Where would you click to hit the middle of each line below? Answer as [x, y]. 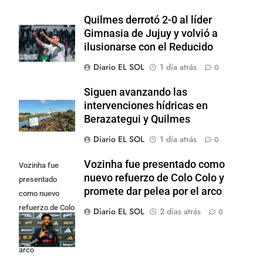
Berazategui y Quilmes [137, 119]
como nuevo [39, 193]
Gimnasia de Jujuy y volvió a [151, 33]
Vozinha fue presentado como [154, 164]
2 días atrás [180, 211]
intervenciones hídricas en [146, 105]
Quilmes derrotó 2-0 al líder [148, 20]
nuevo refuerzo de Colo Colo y [154, 178]
